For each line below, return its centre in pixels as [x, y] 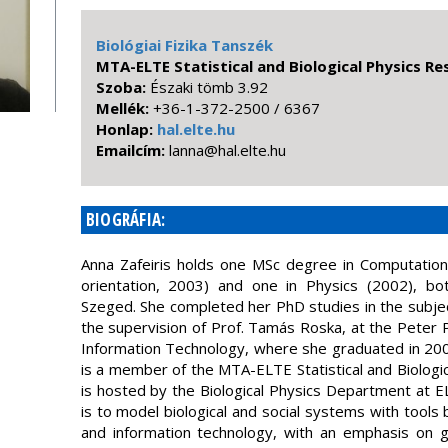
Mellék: [124, 108]
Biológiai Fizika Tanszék [184, 45]
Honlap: [126, 129]
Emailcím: [132, 150]
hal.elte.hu [195, 129]
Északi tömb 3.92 [208, 87]
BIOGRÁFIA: [125, 219]
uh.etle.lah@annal [227, 150]
